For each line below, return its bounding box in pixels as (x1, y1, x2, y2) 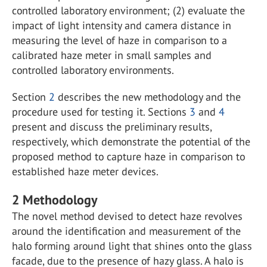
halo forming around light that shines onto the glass (12, 239, 252, 253)
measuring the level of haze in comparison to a (12, 33, 227, 47)
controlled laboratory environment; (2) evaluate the (12, 4, 245, 17)
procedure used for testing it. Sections (12, 105, 190, 119)
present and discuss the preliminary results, (12, 120, 212, 133)
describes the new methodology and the (55, 90, 241, 104)
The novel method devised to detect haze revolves (12, 209, 243, 223)
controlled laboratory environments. (12, 63, 174, 77)
